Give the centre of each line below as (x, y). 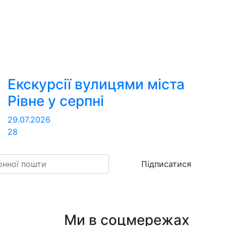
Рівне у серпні (56, 101)
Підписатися (166, 164)
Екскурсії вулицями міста (96, 84)
